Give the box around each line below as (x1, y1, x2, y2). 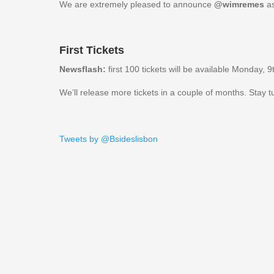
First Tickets (59, 44, 124, 56)
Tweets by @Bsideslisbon (59, 134, 158, 144)
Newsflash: (59, 64, 108, 74)
